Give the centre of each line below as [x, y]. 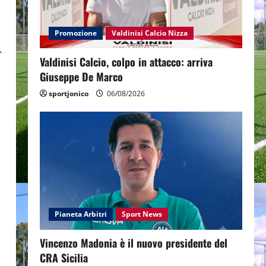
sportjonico [68, 94]
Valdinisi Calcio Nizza [149, 33]
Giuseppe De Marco [81, 77]
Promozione [75, 33]
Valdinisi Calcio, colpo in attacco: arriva [126, 62]
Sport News [142, 214]
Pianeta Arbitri [80, 214]
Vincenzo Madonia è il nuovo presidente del [133, 243]
